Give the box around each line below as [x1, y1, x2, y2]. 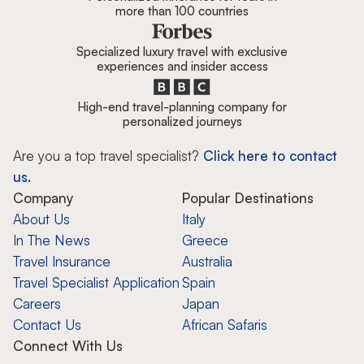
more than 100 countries [115, 2, 249, 19]
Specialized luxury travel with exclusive [76, 43, 288, 59]
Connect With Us [13, 336, 123, 354]
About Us [13, 210, 70, 227]
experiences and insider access [96, 58, 268, 74]
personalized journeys [122, 113, 242, 129]
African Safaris [182, 315, 267, 333]
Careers [13, 294, 61, 312]
